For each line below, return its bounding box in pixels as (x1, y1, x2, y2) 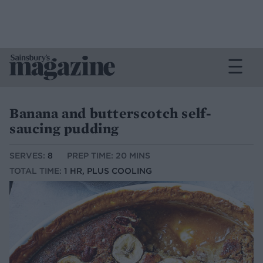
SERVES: (9, 150, 48, 161)
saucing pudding (9, 119, 120, 137)
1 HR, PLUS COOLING (64, 166, 152, 177)
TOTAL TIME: (9, 166, 64, 177)
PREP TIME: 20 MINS (67, 150, 150, 161)
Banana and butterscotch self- (9, 104, 212, 122)
